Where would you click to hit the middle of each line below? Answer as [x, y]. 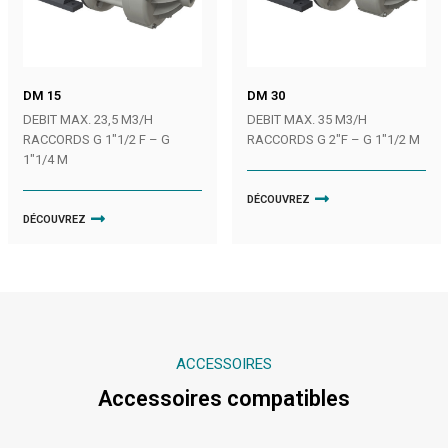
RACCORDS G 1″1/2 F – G [96, 140]
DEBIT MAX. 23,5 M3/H [87, 120]
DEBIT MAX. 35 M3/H [306, 120]
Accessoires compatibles [224, 398]
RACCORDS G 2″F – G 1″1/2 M [333, 140]
